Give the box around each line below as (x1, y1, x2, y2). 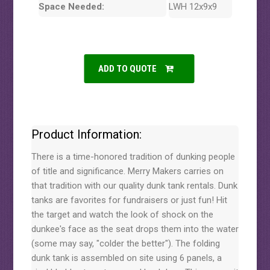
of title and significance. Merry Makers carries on (31, 166, 224, 177)
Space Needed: (38, 1, 104, 12)
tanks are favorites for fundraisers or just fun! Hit (31, 195, 227, 206)
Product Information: (31, 127, 142, 142)
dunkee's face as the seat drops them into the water (31, 224, 239, 234)
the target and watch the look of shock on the (31, 209, 213, 220)
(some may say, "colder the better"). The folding (31, 238, 220, 249)
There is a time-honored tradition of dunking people (31, 151, 235, 162)
